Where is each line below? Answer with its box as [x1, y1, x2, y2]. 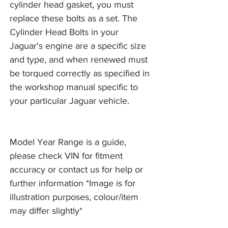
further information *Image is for [10, 178, 135, 189]
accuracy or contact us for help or [10, 164, 143, 175]
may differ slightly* [10, 206, 82, 216]
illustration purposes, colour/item [10, 192, 138, 203]
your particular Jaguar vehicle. [10, 96, 129, 106]
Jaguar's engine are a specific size [10, 41, 146, 51]
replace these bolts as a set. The [10, 13, 137, 24]
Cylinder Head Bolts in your [10, 27, 119, 38]
